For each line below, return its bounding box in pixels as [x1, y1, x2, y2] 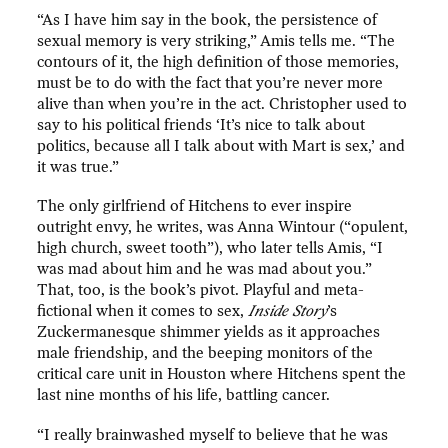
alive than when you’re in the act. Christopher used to [37, 94, 408, 113]
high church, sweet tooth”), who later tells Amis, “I [37, 239, 384, 258]
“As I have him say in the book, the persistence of [37, 10, 378, 29]
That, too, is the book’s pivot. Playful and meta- [37, 281, 365, 300]
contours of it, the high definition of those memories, [37, 52, 400, 71]
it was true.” [37, 157, 120, 176]
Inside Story [248, 302, 328, 321]
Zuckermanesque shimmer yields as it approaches [37, 323, 381, 342]
